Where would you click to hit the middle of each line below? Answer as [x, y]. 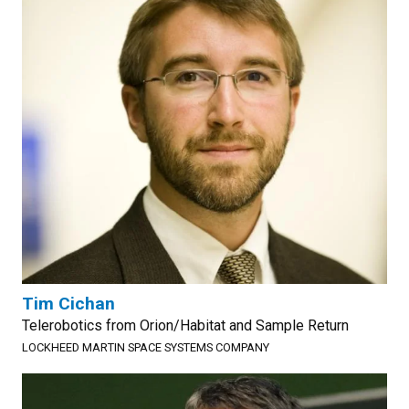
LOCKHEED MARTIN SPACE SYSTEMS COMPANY [146, 347]
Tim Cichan [68, 304]
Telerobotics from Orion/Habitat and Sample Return [185, 325]
